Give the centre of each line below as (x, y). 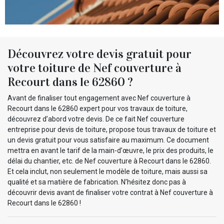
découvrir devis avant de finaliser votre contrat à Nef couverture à (110, 192)
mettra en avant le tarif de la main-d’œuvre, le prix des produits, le (110, 150)
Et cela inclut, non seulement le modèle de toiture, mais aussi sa (107, 171)
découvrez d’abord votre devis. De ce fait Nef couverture (96, 119)
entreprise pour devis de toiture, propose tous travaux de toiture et (112, 129)
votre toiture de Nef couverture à (94, 68)
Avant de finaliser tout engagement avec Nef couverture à (99, 98)
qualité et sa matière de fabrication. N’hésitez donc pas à (97, 182)
